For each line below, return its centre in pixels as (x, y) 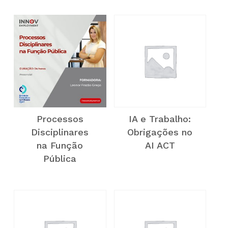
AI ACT (160, 145)
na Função (60, 145)
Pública (60, 158)
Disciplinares (60, 132)
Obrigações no (160, 132)
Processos (60, 119)
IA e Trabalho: (160, 119)
